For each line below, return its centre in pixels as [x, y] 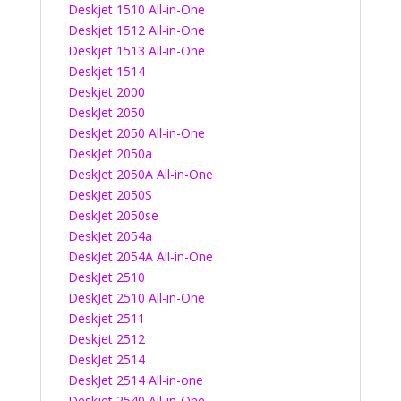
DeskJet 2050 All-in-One [136, 133]
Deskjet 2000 [106, 92]
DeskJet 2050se [113, 215]
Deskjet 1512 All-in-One [136, 30]
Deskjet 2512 [106, 339]
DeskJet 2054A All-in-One [140, 256]
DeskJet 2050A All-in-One [140, 174]
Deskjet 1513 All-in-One [136, 51]
